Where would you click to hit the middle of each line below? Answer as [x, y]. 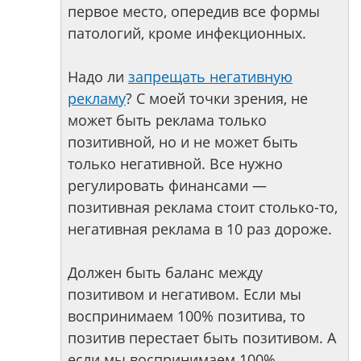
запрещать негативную [210, 77]
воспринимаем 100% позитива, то [187, 316]
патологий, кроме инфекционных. [187, 33]
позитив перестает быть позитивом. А [202, 338]
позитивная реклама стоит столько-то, [203, 207]
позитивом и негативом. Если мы [185, 294]
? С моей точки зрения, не [217, 98]
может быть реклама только [167, 120]
